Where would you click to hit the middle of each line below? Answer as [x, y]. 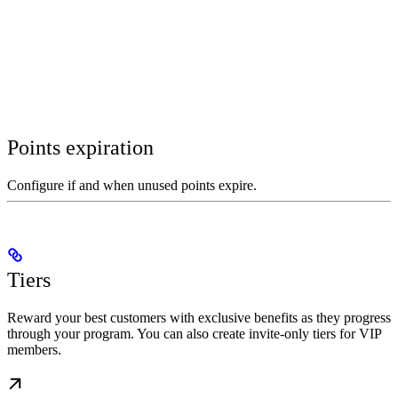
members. [34, 349]
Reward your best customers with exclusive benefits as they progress [199, 317]
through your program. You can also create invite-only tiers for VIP [194, 333]
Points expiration [80, 147]
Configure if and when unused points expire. [132, 185]
